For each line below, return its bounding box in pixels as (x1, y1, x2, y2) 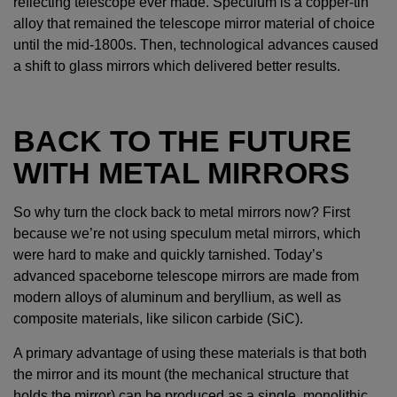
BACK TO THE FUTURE (13, 124, 352, 159)
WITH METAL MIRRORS (13, 156, 350, 191)
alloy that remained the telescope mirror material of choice (13, 16, 375, 32)
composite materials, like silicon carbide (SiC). (13, 311, 303, 327)
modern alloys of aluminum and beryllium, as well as (13, 290, 341, 306)
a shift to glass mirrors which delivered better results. (13, 58, 340, 74)
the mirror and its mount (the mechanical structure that (13, 367, 348, 383)
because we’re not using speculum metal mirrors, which (13, 226, 361, 242)
